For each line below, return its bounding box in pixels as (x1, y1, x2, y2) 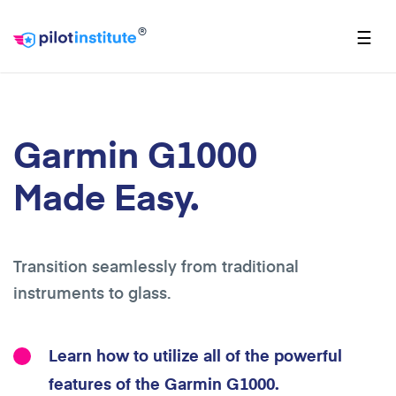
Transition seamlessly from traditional (13, 255, 299, 277)
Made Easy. (13, 171, 199, 220)
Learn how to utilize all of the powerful (49, 344, 342, 366)
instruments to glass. (13, 281, 171, 303)
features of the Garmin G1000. (49, 372, 279, 394)
